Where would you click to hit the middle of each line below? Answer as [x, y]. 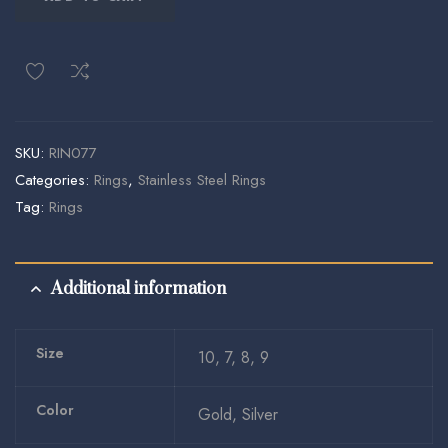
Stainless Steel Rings [202, 179]
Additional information [138, 288]
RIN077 [73, 152]
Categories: [54, 179]
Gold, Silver [237, 414]
